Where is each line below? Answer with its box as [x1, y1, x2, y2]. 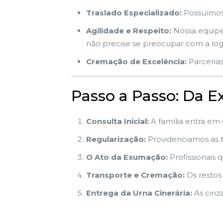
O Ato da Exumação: [86, 152, 168, 162]
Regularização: [86, 134, 146, 144]
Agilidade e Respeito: [86, 26, 171, 35]
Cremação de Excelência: [86, 57, 187, 66]
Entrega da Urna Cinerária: [86, 188, 192, 198]
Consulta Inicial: [86, 116, 149, 126]
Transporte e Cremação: [86, 170, 185, 180]
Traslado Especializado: [86, 8, 182, 17]
